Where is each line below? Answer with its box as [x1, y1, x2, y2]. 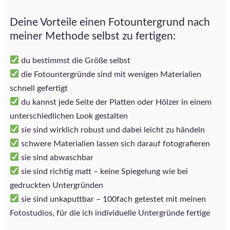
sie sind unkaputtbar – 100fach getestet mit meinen [19, 195, 206, 203]
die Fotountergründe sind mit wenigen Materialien [19, 70, 202, 79]
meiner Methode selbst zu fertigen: [10, 30, 176, 42]
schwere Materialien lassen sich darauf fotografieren [19, 139, 210, 148]
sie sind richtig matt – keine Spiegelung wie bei [19, 167, 188, 176]
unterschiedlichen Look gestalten [10, 111, 128, 120]
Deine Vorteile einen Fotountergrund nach [10, 16, 210, 28]
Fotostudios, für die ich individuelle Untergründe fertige [10, 208, 210, 217]
